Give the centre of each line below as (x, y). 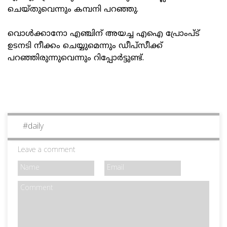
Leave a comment (47, 150)
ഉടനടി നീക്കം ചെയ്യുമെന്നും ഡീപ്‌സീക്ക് (85, 46)
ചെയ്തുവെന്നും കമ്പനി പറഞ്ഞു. (73, 10)
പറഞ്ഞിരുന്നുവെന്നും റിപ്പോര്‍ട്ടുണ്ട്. (76, 59)
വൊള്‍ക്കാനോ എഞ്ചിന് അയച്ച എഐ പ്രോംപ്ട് (104, 34)
